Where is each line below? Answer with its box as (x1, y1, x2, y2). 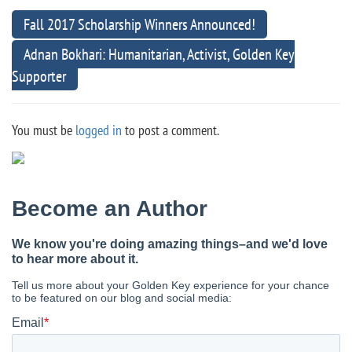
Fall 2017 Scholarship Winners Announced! (24, 13, 255, 35)
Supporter (12, 65, 66, 86)
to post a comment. (122, 120, 219, 139)
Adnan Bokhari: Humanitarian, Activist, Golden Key (24, 43, 295, 64)
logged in (75, 120, 122, 139)
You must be (12, 120, 75, 139)
